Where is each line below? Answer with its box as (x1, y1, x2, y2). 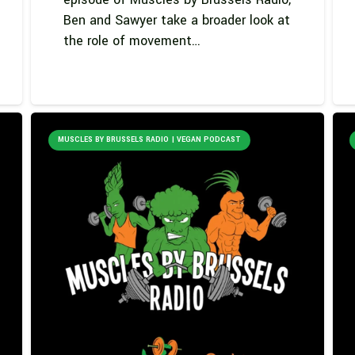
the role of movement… (63, 31, 200, 50)
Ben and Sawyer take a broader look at (63, 10, 290, 29)
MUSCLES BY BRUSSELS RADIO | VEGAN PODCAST (57, 134, 241, 145)
